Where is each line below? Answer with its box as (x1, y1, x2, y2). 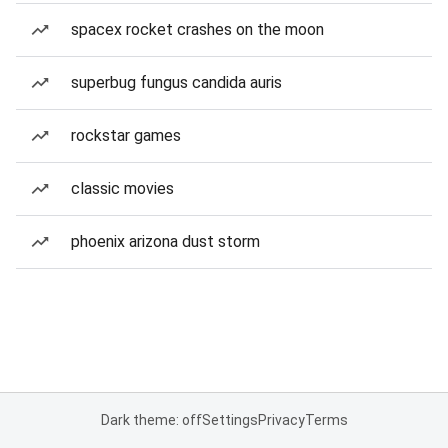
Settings (201, 412, 258, 428)
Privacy (257, 412, 305, 428)
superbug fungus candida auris (71, 73, 282, 92)
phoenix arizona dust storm (71, 232, 260, 251)
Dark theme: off (100, 412, 202, 428)
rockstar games (71, 126, 181, 145)
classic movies (71, 179, 174, 198)
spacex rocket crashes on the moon (71, 20, 324, 39)
